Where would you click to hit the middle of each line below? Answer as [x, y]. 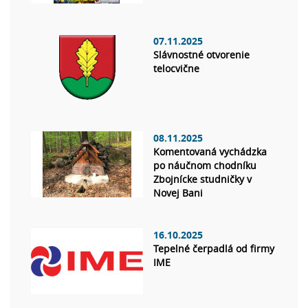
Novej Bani [178, 193]
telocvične [176, 69]
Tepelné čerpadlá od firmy [214, 249]
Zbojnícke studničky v [202, 179]
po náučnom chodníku [205, 166]
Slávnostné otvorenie [201, 55]
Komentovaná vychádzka [210, 152]
